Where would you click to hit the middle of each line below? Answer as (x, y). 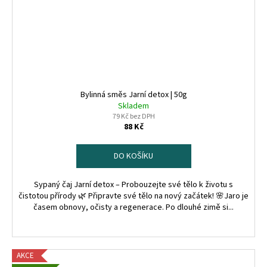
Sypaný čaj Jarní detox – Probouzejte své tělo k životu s (133, 184)
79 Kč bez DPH (133, 116)
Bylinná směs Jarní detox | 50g (133, 94)
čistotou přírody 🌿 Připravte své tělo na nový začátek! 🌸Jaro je (133, 196)
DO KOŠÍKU (133, 156)
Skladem (133, 106)
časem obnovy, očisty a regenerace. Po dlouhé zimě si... (133, 207)
